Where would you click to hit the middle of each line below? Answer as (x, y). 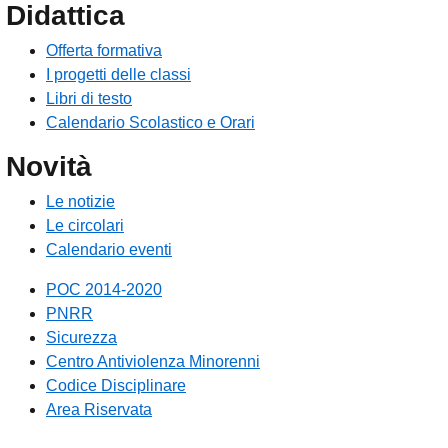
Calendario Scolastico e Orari (150, 123)
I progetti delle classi (118, 75)
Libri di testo (89, 99)
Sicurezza (81, 338)
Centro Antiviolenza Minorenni (153, 362)
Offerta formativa (104, 51)
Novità (49, 167)
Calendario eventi (109, 250)
